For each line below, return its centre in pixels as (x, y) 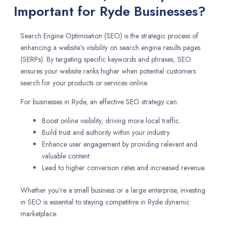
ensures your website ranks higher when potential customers (108, 71)
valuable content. (66, 156)
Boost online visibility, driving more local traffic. (111, 121)
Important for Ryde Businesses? (109, 11)
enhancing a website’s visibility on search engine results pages (110, 48)
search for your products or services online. (84, 83)
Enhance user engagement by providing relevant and (120, 144)
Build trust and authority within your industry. (106, 132)
